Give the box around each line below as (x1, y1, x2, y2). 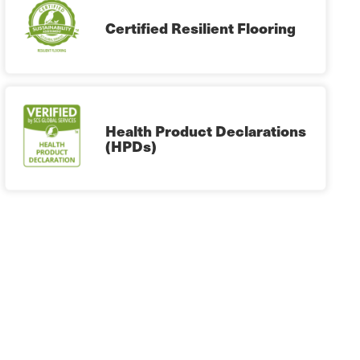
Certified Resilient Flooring (105, 17, 296, 39)
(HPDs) (105, 135, 157, 157)
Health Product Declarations (105, 120, 306, 142)
